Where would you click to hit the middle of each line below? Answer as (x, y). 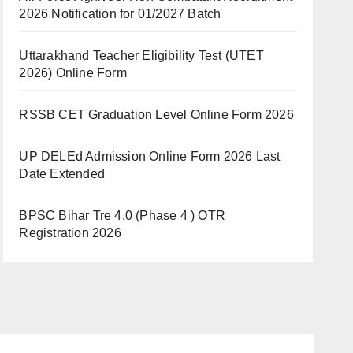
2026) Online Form (73, 73)
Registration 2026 (70, 233)
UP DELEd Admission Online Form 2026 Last (150, 156)
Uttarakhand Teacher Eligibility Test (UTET (141, 56)
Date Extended (62, 174)
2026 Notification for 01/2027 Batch (120, 14)
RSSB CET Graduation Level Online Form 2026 (156, 115)
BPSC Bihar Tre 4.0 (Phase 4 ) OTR (122, 216)
